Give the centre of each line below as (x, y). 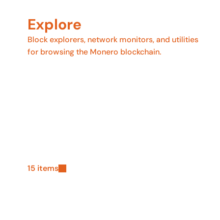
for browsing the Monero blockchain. (94, 52)
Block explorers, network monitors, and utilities (113, 40)
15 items (43, 168)
